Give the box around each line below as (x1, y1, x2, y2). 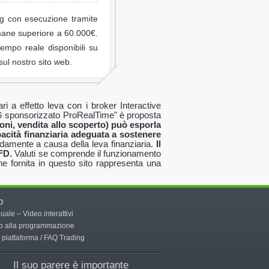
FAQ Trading (44, 234, 85, 242)
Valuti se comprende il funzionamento (12, 148, 162, 159)
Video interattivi (23, 210, 73, 218)
